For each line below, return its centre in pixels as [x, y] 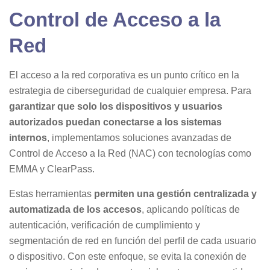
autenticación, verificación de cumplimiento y [105, 225]
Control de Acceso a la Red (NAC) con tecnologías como [130, 153]
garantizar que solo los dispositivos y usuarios [116, 106]
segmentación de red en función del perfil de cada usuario [133, 241]
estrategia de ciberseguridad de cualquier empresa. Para [130, 91]
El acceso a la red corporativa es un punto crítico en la [124, 75]
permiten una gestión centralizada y [175, 194]
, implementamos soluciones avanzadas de [139, 138]
